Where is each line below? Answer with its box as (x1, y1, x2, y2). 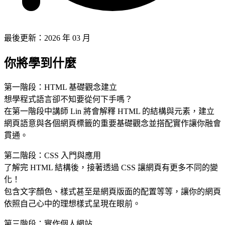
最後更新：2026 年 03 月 (4, 33, 90, 42)
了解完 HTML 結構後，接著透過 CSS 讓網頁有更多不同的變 (4, 163, 218, 172)
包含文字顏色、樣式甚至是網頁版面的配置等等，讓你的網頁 (4, 187, 221, 196)
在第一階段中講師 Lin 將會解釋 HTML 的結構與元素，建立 (4, 107, 214, 116)
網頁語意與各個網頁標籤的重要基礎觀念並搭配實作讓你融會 (4, 119, 221, 128)
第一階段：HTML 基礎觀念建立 (4, 83, 117, 92)
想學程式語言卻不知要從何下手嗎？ (4, 95, 133, 104)
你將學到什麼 (4, 56, 76, 70)
